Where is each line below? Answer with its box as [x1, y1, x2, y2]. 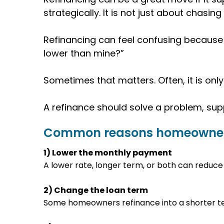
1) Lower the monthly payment [43, 147, 172, 158]
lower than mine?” [43, 47, 124, 59]
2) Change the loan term [43, 184, 148, 196]
